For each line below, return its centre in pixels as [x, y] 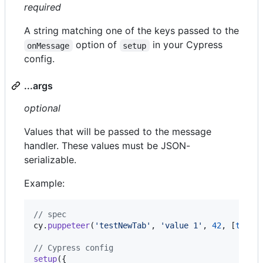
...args [38, 86]
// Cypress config [73, 248]
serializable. [50, 160]
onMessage [48, 45]
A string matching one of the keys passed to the [131, 31]
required [43, 7]
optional [42, 108]
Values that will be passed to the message [118, 132]
